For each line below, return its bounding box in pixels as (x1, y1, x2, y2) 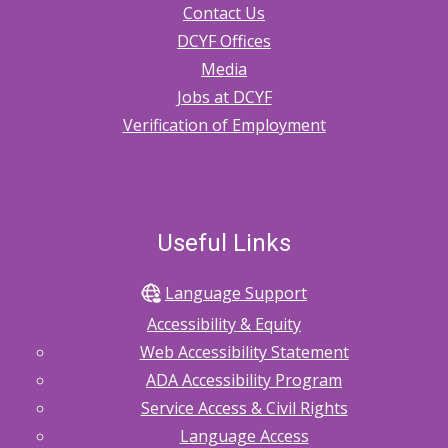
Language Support (165, 281, 307, 304)
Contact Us (183, 2, 265, 25)
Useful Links (157, 229, 291, 258)
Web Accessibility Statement (139, 341, 349, 364)
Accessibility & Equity (147, 313, 301, 336)
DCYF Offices (177, 30, 271, 53)
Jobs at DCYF (176, 86, 272, 109)
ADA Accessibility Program (146, 369, 342, 392)
